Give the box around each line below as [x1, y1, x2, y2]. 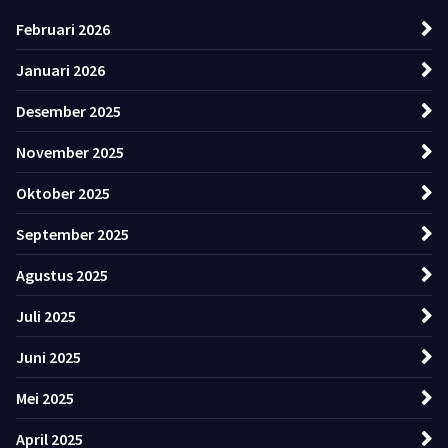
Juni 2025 [16, 347, 81, 368]
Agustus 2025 [16, 265, 108, 286]
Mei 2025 [16, 388, 74, 409]
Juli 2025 [16, 306, 76, 327]
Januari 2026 [16, 60, 105, 81]
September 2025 [16, 224, 129, 245]
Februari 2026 [16, 19, 110, 40]
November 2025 [16, 142, 124, 163]
